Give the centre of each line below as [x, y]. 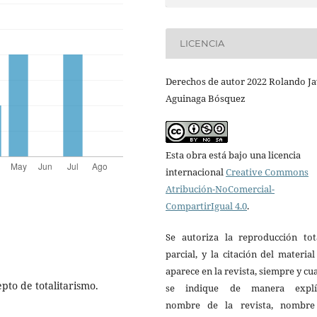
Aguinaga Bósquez [206, 98]
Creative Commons [267, 172]
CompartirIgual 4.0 [206, 206]
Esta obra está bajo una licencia [233, 155]
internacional [196, 172]
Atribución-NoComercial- [220, 189]
